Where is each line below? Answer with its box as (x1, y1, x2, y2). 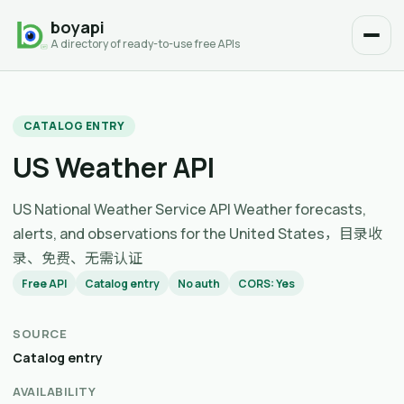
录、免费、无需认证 (13, 248, 142, 268)
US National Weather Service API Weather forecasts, (13, 199, 366, 219)
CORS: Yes (238, 275, 295, 291)
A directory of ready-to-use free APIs (50, 36, 240, 52)
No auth (178, 275, 220, 291)
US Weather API (13, 149, 215, 186)
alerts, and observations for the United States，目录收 (13, 224, 382, 243)
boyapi (50, 16, 105, 39)
